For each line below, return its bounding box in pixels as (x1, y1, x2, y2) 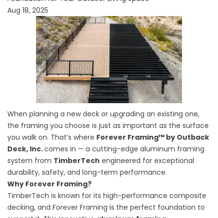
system (7, 156, 33, 166)
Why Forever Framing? (7, 179, 91, 189)
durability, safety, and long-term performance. (7, 167, 167, 178)
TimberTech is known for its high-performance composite (7, 191, 206, 201)
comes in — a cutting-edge (44, 144, 140, 154)
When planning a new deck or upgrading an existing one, (7, 109, 200, 119)
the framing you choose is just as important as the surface (7, 121, 209, 131)
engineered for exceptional (100, 156, 194, 166)
